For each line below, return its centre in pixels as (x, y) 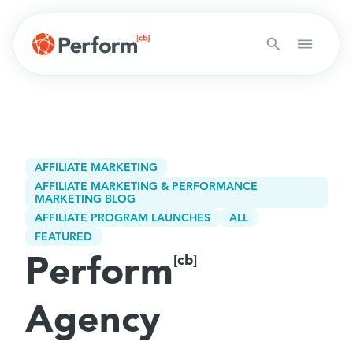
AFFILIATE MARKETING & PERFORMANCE (146, 186)
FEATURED (63, 236)
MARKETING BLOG (85, 199)
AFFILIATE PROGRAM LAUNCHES (123, 217)
